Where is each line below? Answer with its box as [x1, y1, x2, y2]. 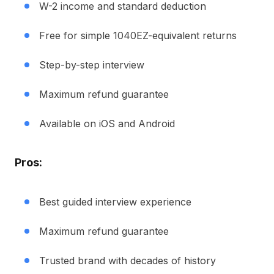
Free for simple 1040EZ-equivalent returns [39, 29, 237, 42]
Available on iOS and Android [39, 117, 175, 130]
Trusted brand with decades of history [39, 254, 216, 267]
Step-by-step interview [39, 59, 144, 71]
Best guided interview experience [39, 196, 191, 208]
